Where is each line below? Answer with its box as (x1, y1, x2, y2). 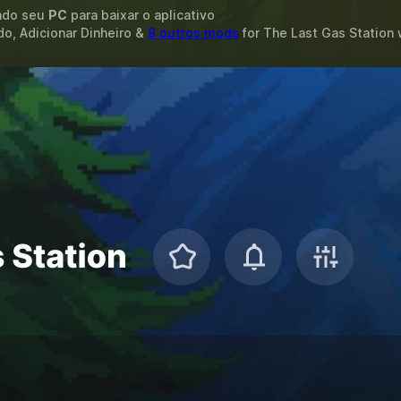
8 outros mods (147, 25, 239, 40)
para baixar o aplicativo (66, 7, 215, 22)
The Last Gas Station (262, 25, 394, 40)
